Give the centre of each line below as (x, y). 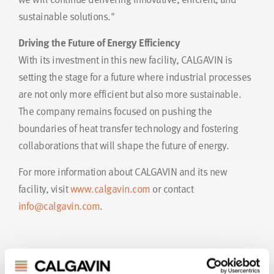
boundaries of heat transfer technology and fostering (128, 128)
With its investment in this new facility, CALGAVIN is (125, 60)
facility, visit (44, 189)
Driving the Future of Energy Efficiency (99, 43)
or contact (172, 189)
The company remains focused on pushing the (115, 111)
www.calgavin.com (110, 189)
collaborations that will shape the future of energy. (124, 146)
